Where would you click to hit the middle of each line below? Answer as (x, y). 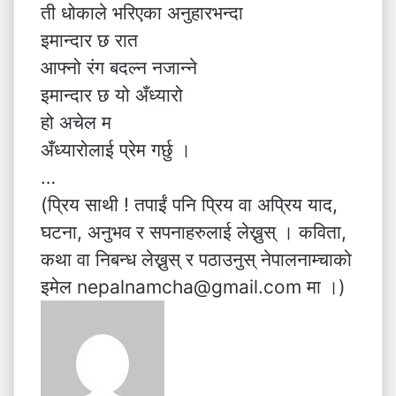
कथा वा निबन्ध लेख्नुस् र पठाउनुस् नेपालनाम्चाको (196, 259)
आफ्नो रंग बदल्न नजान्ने (119, 68)
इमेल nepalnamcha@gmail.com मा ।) (193, 287)
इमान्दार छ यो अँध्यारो (112, 95)
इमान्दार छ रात (89, 40)
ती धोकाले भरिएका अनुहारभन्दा (142, 13)
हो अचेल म (76, 122)
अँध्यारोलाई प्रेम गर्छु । (116, 150)
